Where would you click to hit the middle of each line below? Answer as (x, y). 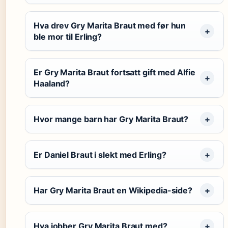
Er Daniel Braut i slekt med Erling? (100, 155)
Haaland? (52, 83)
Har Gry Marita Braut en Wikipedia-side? (113, 190)
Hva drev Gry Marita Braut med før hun (110, 25)
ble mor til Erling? (68, 37)
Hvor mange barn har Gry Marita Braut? (111, 119)
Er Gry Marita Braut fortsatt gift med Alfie (115, 72)
